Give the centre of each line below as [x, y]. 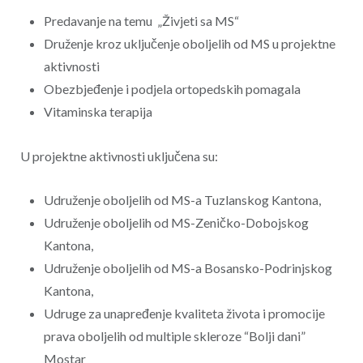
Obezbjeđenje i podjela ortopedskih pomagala [172, 89]
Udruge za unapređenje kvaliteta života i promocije [184, 314]
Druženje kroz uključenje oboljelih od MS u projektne [189, 44]
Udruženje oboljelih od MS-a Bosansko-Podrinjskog [188, 268]
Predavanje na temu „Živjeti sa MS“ [141, 21]
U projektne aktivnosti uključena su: [119, 156]
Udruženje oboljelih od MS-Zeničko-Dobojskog [176, 223]
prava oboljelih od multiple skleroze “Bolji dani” [174, 336]
